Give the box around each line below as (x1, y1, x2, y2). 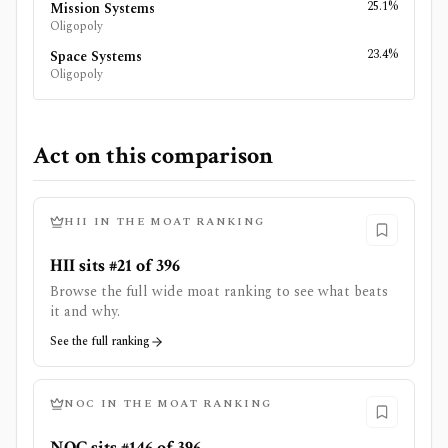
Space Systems (50, 46, 142, 67)
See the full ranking (50, 332, 150, 351)
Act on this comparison (33, 140, 273, 171)
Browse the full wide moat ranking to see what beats (50, 281, 388, 302)
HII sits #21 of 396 (50, 254, 180, 277)
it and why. (50, 301, 120, 322)
